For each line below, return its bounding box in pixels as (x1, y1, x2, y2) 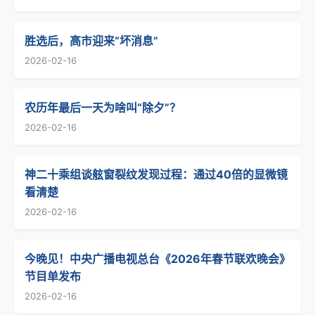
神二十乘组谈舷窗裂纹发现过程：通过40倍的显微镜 (25, 167, 288, 181)
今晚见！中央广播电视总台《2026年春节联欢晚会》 (25, 252, 290, 266)
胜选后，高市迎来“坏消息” (25, 34, 158, 48)
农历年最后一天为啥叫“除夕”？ (25, 101, 181, 115)
